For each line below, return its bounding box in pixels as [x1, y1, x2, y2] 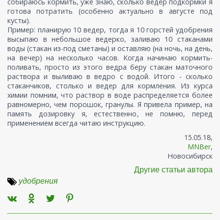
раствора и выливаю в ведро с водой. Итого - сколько [7, 72, 213, 82]
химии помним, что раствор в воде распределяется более [7, 90, 213, 100]
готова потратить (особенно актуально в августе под [7, 6, 213, 16]
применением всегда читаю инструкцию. [7, 118, 145, 128]
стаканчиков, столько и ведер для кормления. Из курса [7, 81, 213, 91]
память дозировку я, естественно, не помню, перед [7, 109, 213, 119]
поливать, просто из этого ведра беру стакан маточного [7, 62, 213, 72]
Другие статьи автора [134, 165, 213, 174]
